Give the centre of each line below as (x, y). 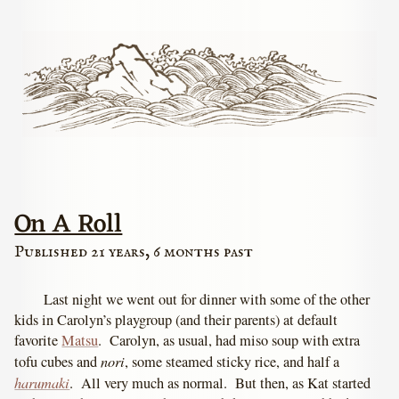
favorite (38, 341)
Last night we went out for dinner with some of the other (207, 300)
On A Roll (69, 225)
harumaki (42, 383)
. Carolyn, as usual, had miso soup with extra (229, 341)
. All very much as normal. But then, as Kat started (220, 383)
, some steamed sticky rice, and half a (232, 362)
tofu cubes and (58, 362)
